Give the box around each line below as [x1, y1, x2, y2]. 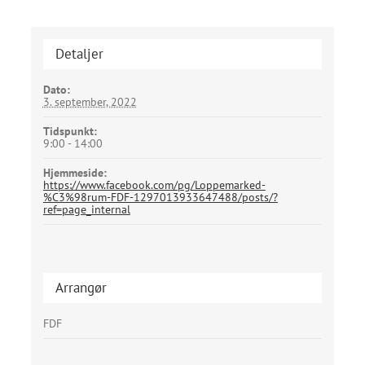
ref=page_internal [42, 202, 130, 218]
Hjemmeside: [42, 165, 107, 181]
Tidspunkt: [42, 124, 97, 139]
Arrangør [55, 279, 107, 297]
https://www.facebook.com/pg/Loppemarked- [42, 178, 266, 193]
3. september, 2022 [42, 95, 137, 110]
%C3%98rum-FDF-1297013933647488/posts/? [42, 190, 278, 205]
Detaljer [55, 45, 103, 64]
